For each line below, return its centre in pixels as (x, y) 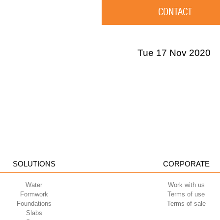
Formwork (34, 194)
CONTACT (175, 12)
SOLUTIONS (34, 164)
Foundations (34, 204)
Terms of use (186, 194)
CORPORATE (186, 164)
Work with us (186, 185)
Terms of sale (186, 204)
